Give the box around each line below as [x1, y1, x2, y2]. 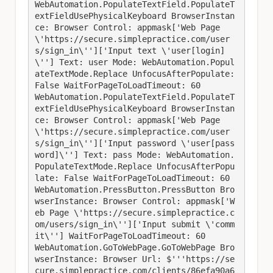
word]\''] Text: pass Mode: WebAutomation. [35, 149, 235, 160]
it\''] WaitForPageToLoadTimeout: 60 [35, 230, 205, 241]
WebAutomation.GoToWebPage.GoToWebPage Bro [35, 242, 235, 252]
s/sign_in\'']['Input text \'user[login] [35, 45, 225, 55]
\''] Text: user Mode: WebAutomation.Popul [35, 57, 235, 67]
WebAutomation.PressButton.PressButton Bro [35, 184, 235, 194]
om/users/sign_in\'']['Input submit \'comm [35, 219, 235, 229]
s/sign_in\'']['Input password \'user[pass [35, 138, 235, 148]
